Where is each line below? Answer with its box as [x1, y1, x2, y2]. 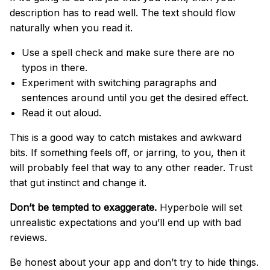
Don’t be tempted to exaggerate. [10, 201, 157, 213]
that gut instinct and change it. [10, 176, 146, 189]
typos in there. [22, 61, 87, 74]
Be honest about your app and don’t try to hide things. [10, 256, 259, 268]
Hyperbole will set [157, 201, 242, 213]
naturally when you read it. [10, 21, 133, 34]
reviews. [10, 231, 47, 243]
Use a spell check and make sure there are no [22, 46, 234, 58]
